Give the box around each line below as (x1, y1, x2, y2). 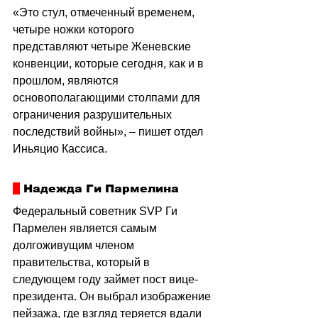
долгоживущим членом (13, 238, 137, 251)
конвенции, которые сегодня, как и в (13, 57, 207, 70)
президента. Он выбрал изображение (13, 290, 214, 302)
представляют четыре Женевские (13, 40, 194, 53)
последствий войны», (13, 125, 129, 138)
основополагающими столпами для (13, 91, 203, 104)
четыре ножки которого (13, 23, 137, 35)
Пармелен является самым (13, 221, 160, 234)
